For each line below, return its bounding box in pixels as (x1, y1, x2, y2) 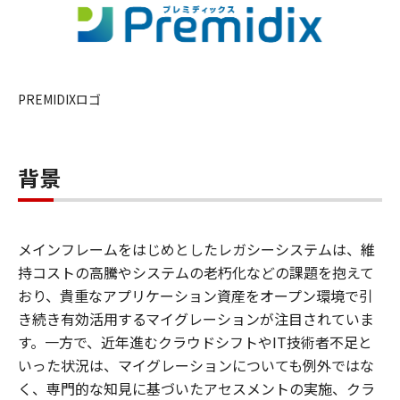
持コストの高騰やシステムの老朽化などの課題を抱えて (18, 261, 374, 283)
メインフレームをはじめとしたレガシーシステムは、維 (18, 237, 375, 260)
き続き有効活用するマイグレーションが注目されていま (18, 307, 374, 329)
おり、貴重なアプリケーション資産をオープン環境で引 (18, 284, 373, 306)
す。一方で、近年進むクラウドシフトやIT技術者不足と (18, 330, 372, 353)
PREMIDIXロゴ (18, 89, 101, 108)
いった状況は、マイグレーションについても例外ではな (18, 354, 374, 376)
